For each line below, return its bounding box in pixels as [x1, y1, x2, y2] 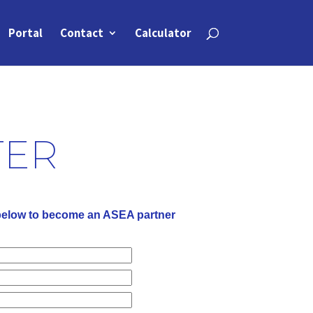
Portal [8, 25, 43, 41]
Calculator [134, 25, 191, 41]
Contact [59, 25, 103, 41]
